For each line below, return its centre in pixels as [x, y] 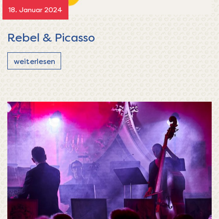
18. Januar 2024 [35, 9]
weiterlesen [34, 61]
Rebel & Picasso [51, 37]
